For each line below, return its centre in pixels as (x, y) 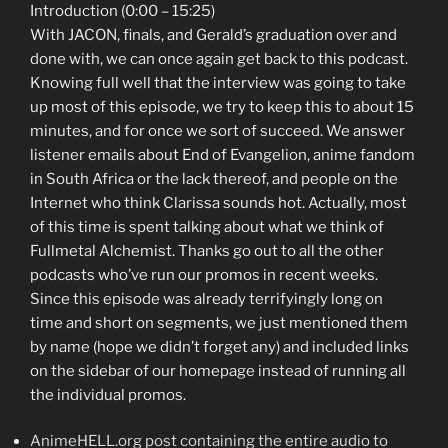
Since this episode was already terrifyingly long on (206, 298)
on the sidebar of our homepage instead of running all (218, 370)
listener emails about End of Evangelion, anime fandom (222, 154)
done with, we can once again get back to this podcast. (219, 58)
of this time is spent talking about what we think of (207, 226)
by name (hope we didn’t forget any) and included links (219, 346)
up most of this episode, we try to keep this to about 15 (222, 106)
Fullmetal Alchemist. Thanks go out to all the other (207, 250)
